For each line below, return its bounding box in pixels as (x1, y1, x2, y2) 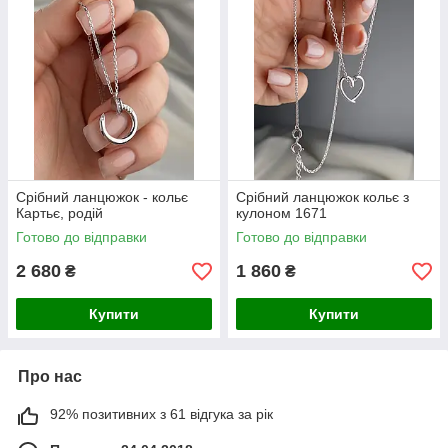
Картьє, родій (16, 205, 103, 222)
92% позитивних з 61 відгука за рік (50, 406, 273, 423)
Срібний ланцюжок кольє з (236, 189, 409, 206)
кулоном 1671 (236, 205, 327, 222)
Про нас (18, 368, 82, 386)
